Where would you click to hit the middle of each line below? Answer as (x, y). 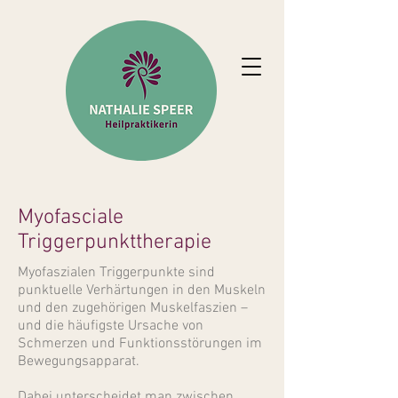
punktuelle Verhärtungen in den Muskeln (142, 291)
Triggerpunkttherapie (115, 243)
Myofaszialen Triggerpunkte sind (116, 273)
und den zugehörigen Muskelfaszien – (133, 308)
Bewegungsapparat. (79, 362)
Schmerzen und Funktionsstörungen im (140, 344)
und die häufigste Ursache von (111, 326)
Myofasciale (71, 218)
